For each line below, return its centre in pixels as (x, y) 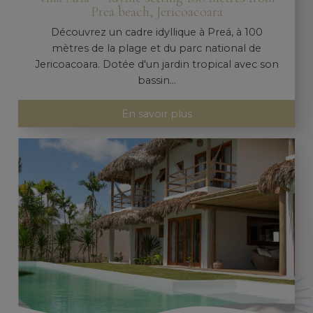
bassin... (156, 81)
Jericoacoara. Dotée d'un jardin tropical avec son (156, 65)
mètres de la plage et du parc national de (156, 49)
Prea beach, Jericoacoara (156, 12)
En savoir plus (156, 114)
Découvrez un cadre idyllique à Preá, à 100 (156, 32)
